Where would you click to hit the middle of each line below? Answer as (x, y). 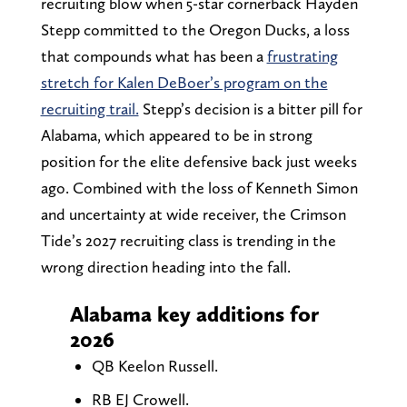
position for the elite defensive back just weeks (199, 161)
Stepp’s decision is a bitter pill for (250, 108)
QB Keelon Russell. (154, 365)
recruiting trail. (89, 108)
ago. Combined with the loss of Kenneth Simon (199, 187)
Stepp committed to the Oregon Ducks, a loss (195, 29)
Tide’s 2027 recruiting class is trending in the (188, 240)
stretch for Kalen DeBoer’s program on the (184, 82)
